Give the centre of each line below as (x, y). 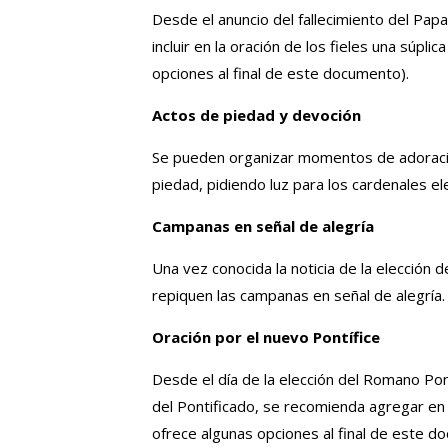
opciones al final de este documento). (280, 73)
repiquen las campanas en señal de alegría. (298, 295)
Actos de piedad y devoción (256, 115)
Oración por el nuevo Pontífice (266, 337)
